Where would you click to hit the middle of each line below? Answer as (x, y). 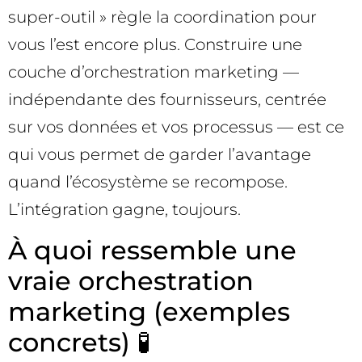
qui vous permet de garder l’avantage (160, 155)
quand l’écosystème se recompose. (148, 182)
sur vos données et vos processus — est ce (176, 127)
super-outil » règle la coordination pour (162, 17)
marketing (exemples (149, 311)
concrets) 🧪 (79, 342)
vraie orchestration (131, 280)
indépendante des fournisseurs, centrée (167, 100)
